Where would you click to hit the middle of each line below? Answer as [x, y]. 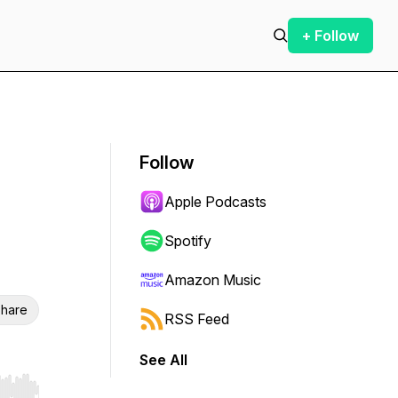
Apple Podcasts [215, 202]
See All [163, 360]
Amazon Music [213, 280]
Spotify [188, 241]
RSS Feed [197, 319]
